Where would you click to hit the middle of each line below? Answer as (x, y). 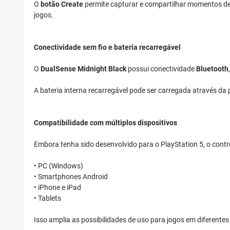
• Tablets (47, 198)
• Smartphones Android (71, 177)
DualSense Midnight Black (83, 69)
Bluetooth (212, 69)
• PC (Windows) (59, 166)
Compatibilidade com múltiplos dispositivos (106, 123)
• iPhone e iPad (57, 188)
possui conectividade (161, 69)
